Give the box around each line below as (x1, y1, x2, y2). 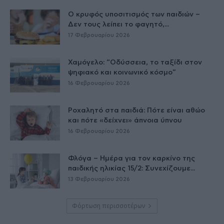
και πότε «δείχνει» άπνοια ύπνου (68, 117, 182, 124)
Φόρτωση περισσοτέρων (72, 201, 145, 210)
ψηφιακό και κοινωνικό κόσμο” (68, 69, 176, 76)
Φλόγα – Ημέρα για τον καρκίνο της (68, 155, 195, 162)
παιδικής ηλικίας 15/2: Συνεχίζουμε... (68, 165, 195, 172)
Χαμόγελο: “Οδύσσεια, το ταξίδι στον (68, 59, 202, 66)
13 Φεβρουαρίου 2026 (68, 176, 130, 182)
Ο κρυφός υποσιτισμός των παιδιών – (68, 11, 200, 18)
